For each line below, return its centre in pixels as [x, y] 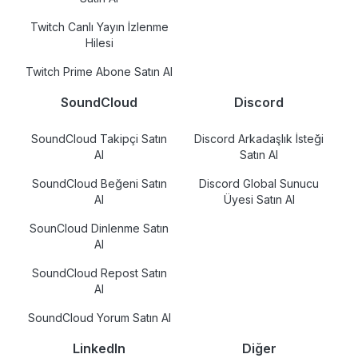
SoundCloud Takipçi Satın [99, 139]
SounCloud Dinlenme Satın [99, 228]
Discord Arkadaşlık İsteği [259, 139]
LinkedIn [99, 348]
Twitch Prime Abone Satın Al [99, 72]
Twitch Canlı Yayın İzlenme [99, 27]
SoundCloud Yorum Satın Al [99, 318]
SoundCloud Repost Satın [99, 273]
